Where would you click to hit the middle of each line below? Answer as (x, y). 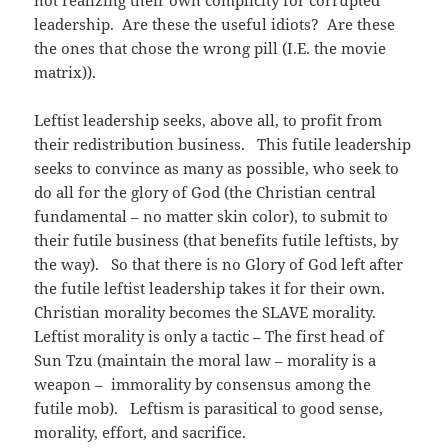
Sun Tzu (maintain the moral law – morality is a (205, 360)
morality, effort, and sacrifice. (140, 432)
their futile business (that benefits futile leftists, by (216, 240)
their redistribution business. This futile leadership (223, 144)
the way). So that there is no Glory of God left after (219, 264)
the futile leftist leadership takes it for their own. (214, 288)
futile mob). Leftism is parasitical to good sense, (209, 408)
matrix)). (65, 72)
